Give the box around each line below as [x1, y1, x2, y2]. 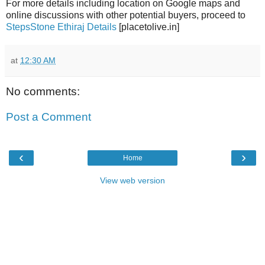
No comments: [6, 85, 80, 98]
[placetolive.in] [117, 21, 179, 32]
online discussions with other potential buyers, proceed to [6, 9, 245, 20]
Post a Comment [6, 111, 91, 124]
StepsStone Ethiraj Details [6, 21, 117, 32]
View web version [100, 175, 165, 185]
